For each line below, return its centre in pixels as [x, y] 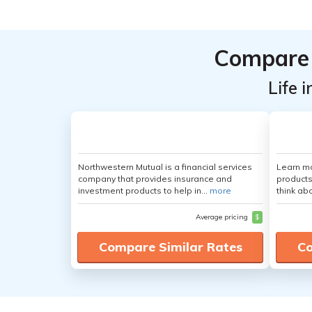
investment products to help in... [144, 190]
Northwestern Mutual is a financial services [165, 167]
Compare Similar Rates [170, 247]
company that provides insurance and [155, 179]
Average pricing [223, 217]
